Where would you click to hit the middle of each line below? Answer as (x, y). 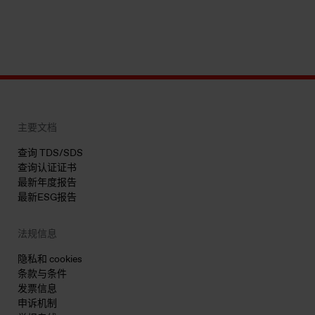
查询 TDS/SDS (50, 153)
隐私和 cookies (50, 259)
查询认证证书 (47, 168)
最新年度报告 (47, 183)
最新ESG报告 (47, 198)
